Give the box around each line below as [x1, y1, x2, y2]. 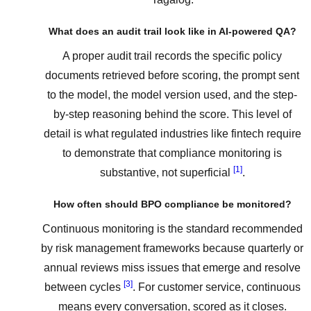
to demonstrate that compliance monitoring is [62, 147, 282, 160]
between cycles [44, 280, 124, 293]
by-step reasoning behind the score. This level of [53, 108, 292, 121]
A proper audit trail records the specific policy [62, 50, 282, 62]
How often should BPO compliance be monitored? [53, 198, 292, 210]
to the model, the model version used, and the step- [47, 89, 297, 101]
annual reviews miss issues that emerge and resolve [44, 261, 301, 274]
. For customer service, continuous [132, 280, 301, 293]
